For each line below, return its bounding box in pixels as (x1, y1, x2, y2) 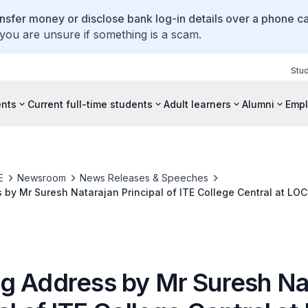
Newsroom (16, 172, 66, 184)
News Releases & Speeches (79, 172, 208, 184)
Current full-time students (27, 98, 153, 110)
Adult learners (164, 98, 231, 110)
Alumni (242, 98, 274, 110)
